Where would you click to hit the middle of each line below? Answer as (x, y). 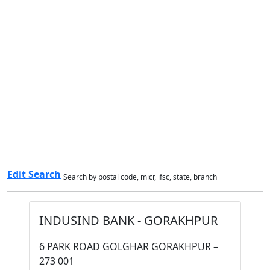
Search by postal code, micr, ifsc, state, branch (140, 177)
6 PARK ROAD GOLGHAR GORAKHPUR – (129, 246)
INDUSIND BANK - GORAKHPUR (128, 220)
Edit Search (34, 174)
